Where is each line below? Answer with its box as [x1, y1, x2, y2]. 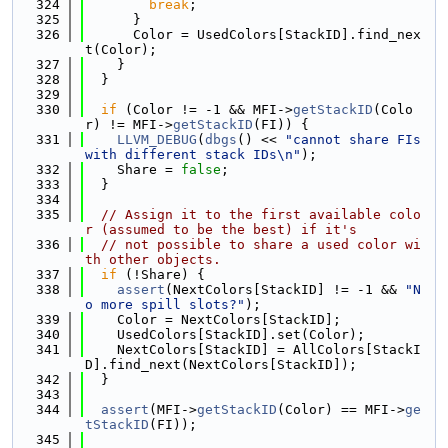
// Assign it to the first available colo [101, 207, 421, 222]
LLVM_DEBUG [117, 132, 197, 147]
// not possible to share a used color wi [101, 237, 421, 252]
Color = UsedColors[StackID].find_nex [85, 27, 421, 42]
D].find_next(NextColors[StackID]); [85, 357, 357, 372]
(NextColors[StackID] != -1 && [165, 282, 405, 297]
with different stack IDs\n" [85, 147, 301, 162]
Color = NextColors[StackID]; [85, 312, 341, 327]
